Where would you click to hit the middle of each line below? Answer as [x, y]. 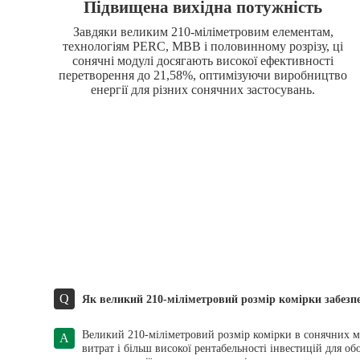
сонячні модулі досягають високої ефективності [203, 61]
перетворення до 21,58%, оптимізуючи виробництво [203, 76]
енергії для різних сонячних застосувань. [203, 90]
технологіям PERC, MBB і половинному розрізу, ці [203, 47]
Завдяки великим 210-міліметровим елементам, [203, 32]
